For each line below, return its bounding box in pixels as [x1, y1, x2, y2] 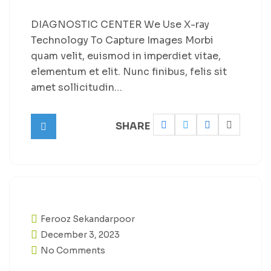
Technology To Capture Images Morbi [31, 34, 214, 47]
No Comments [41, 245, 105, 256]
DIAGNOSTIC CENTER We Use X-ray [31, 18, 209, 31]
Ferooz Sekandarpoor [41, 214, 135, 224]
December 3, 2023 [41, 229, 120, 240]
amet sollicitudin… [31, 81, 122, 94]
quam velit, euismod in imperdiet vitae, [31, 50, 221, 62]
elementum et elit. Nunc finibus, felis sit [31, 65, 227, 78]
